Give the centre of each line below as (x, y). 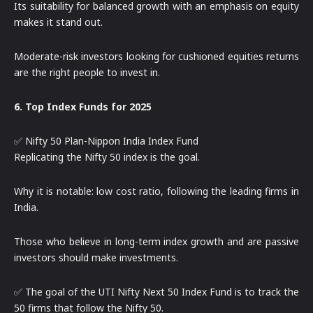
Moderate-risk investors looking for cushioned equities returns (156, 56)
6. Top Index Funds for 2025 (83, 106)
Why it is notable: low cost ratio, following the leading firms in (156, 191)
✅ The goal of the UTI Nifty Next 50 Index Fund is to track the (156, 291)
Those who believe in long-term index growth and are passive (156, 241)
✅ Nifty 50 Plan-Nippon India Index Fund (106, 140)
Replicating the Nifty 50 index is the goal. (107, 156)
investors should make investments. (96, 257)
